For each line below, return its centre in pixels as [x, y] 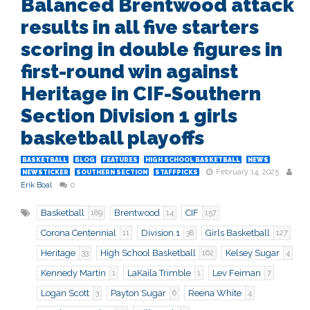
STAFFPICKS [176, 173]
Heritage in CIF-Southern [141, 94]
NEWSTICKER [45, 173]
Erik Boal [36, 185]
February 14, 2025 [247, 172]
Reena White [215, 293]
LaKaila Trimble [159, 273]
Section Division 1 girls [129, 116]
